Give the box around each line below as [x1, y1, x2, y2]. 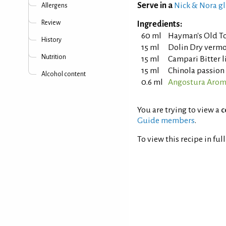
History [41, 36, 62, 43]
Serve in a [137, 1, 173, 10]
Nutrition [41, 53, 66, 61]
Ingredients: [137, 20, 182, 29]
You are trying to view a [137, 105, 221, 115]
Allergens [41, 2, 68, 9]
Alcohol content [41, 71, 86, 78]
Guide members [137, 116, 195, 125]
